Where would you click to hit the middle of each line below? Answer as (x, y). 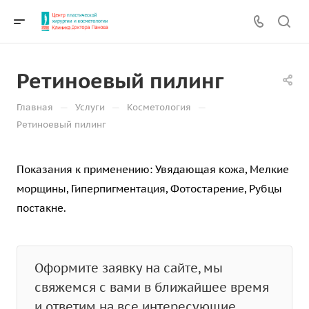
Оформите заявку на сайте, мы (129, 268)
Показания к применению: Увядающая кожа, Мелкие (153, 169)
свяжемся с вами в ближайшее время (152, 287)
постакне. (41, 208)
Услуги (90, 107)
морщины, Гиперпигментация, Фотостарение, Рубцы (149, 189)
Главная (35, 107)
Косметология (159, 107)
